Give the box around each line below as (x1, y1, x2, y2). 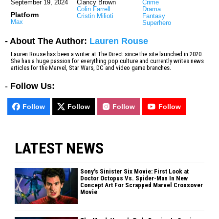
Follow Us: (10, 81, 55, 91)
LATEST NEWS (15, 138, 104, 157)
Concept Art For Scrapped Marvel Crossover (80, 181, 203, 189)
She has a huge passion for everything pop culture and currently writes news (11, 57, 204, 65)
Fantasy (142, 12, 166, 20)
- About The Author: (5, 36, 89, 46)
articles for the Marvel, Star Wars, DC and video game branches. (11, 64, 171, 71)
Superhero (142, 19, 172, 26)
